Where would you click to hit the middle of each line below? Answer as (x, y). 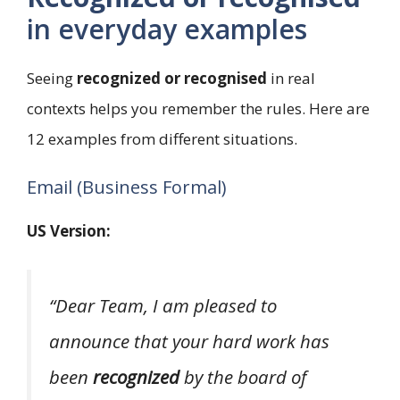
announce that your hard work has (189, 341)
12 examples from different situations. (162, 138)
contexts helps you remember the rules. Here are (198, 108)
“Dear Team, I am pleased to (163, 305)
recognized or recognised (172, 78)
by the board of (243, 376)
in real (291, 78)
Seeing (52, 78)
